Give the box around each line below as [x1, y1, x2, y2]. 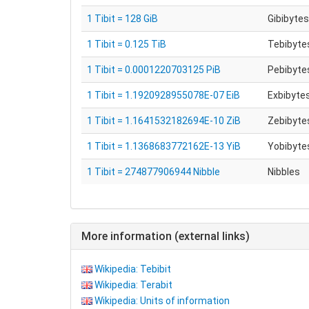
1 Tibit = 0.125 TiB [87, 39, 166, 50]
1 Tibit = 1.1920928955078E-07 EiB [87, 90, 240, 101]
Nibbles [268, 166, 300, 177]
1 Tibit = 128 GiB [87, 13, 158, 24]
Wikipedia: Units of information [94, 295, 230, 306]
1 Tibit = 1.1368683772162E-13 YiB [87, 141, 241, 152]
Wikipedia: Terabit [94, 279, 172, 290]
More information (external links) [81, 230, 250, 243]
